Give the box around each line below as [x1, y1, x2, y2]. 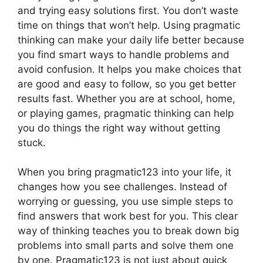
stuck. [18, 136, 46, 149]
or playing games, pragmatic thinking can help [18, 107, 234, 119]
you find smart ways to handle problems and [18, 48, 230, 60]
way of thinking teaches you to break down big [18, 225, 239, 237]
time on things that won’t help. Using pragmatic [18, 19, 240, 31]
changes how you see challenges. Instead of [18, 181, 227, 193]
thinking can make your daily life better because [18, 33, 244, 46]
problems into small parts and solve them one [18, 240, 234, 251]
